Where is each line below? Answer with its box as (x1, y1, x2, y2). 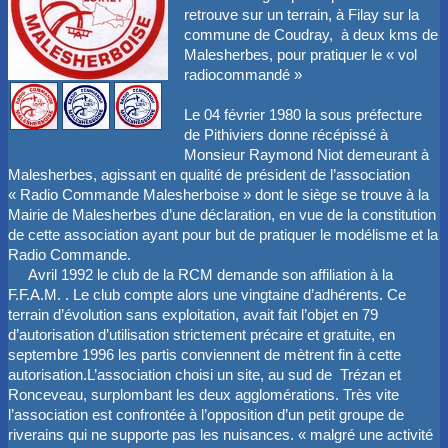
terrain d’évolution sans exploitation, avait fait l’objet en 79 (8, 306, 378, 323)
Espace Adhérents (35, 112, 176, 131)
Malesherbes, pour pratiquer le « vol (184, 46, 417, 63)
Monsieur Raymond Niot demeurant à (184, 146, 429, 163)
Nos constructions (35, 24, 176, 43)
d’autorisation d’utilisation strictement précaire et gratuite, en (8, 326, 395, 343)
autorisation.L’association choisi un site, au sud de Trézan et (8, 366, 401, 383)
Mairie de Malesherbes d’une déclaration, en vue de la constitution (8, 206, 436, 223)
